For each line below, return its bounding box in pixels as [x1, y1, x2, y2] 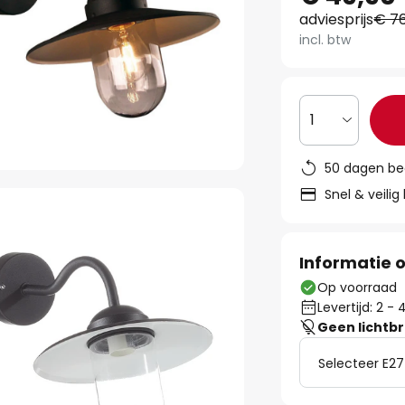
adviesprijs [299, 9, 374, 30]
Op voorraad [317, 278, 398, 297]
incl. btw [299, 31, 352, 49]
